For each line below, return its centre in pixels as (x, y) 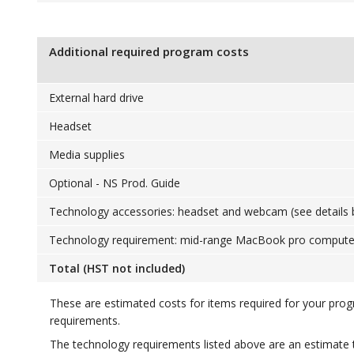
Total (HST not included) (117, 268)
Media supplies (87, 154)
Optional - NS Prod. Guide (114, 183)
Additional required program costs (149, 51)
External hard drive (96, 98)
